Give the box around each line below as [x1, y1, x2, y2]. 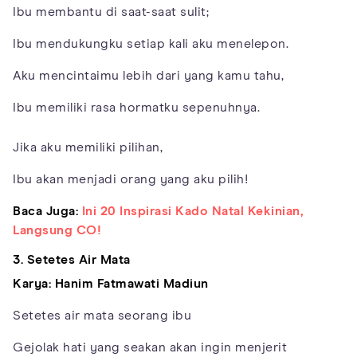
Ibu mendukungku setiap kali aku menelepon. [13, 37, 288, 50]
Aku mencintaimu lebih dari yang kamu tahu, [13, 69, 284, 82]
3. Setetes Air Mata [13, 253, 131, 266]
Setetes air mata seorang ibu [13, 308, 191, 322]
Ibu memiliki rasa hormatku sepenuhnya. [13, 100, 260, 114]
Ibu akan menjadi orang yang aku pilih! [13, 172, 248, 186]
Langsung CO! [13, 223, 101, 237]
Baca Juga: [13, 204, 78, 218]
